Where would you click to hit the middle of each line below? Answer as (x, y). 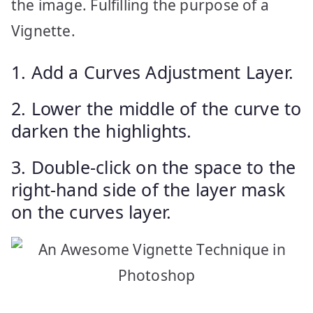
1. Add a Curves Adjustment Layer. (152, 72)
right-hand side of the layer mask (148, 189)
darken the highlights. (102, 130)
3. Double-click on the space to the (154, 167)
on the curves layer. (92, 211)
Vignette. (45, 30)
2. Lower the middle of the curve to (156, 108)
